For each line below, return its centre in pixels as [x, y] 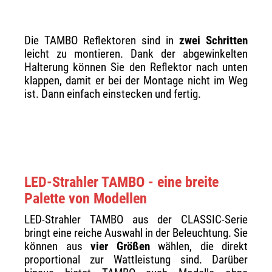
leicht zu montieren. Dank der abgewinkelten [136, 54]
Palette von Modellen [86, 199]
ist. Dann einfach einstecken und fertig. [113, 94]
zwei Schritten [213, 41]
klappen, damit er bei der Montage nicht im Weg [136, 81]
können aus [57, 247]
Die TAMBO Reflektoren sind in [102, 41]
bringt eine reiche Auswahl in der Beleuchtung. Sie [136, 233]
